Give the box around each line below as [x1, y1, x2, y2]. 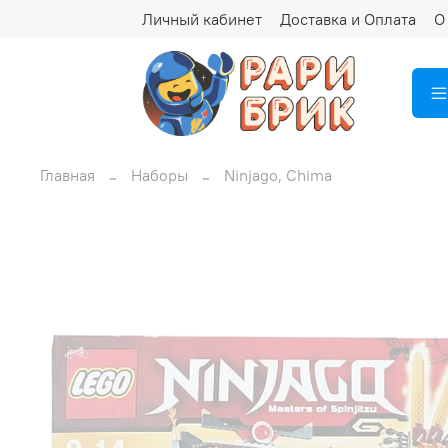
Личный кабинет [142, 8, 262, 29]
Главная [40, 164, 95, 185]
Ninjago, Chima [224, 164, 332, 185]
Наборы [131, 164, 188, 185]
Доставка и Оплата [280, 8, 416, 29]
